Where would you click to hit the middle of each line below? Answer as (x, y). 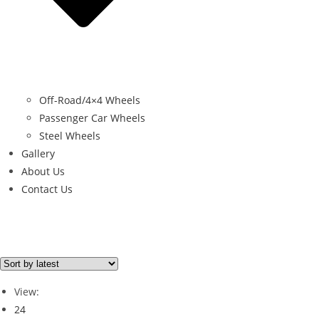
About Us (43, 171)
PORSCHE (49, 287)
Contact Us (47, 189)
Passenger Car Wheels (92, 117)
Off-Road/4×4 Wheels (90, 100)
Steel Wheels (70, 135)
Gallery (38, 153)
